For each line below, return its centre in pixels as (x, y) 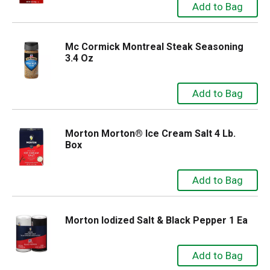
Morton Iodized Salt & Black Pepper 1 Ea (156, 220)
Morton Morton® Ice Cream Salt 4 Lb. (150, 133)
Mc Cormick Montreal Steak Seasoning (154, 47)
